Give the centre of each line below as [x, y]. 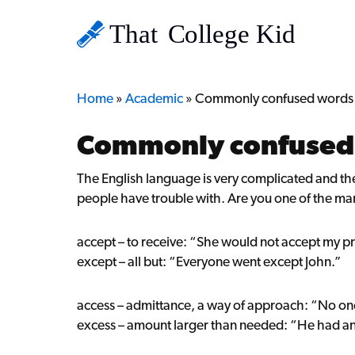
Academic [154, 98]
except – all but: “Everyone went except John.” [209, 261]
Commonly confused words [274, 98]
